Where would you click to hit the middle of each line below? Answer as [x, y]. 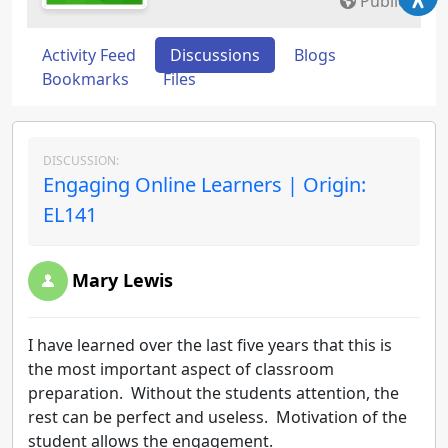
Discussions [215, 55]
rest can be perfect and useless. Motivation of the [217, 417]
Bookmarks [85, 79]
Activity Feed [89, 55]
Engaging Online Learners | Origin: [204, 184]
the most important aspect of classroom [181, 369]
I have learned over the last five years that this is [210, 345]
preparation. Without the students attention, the [213, 393]
